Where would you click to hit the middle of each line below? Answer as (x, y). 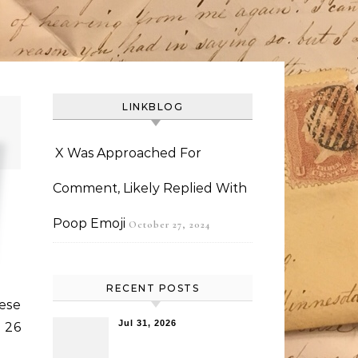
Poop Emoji (89, 223)
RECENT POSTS (153, 288)
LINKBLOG (153, 107)
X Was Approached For (128, 153)
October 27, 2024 (169, 225)
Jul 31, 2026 (147, 323)
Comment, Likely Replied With (150, 188)
